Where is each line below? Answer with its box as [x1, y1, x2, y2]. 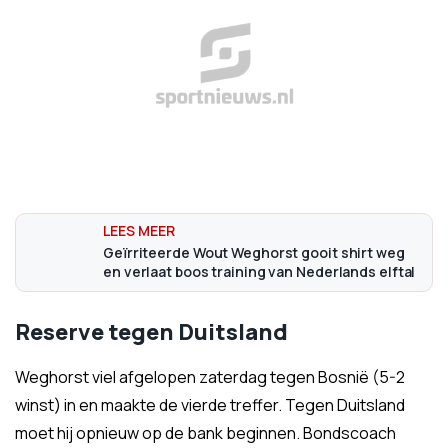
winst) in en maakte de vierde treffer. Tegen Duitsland [15, 394, 405, 417]
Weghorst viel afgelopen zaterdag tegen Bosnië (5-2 [15, 366, 405, 389]
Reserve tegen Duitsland [15, 317, 288, 348]
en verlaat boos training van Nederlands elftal [103, 262, 416, 282]
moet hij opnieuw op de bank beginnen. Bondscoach [15, 422, 396, 445]
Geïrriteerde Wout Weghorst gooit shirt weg [103, 243, 405, 263]
